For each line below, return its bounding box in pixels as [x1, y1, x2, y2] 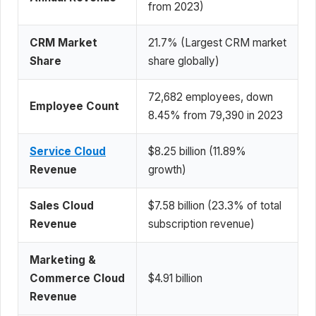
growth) [148, 162, 186, 176]
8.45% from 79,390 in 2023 [148, 108, 283, 122]
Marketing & [30, 253, 96, 267]
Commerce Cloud [30, 271, 125, 285]
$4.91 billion [148, 271, 202, 285]
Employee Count [30, 99, 119, 113]
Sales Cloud [30, 198, 94, 212]
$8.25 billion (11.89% [148, 144, 246, 158]
